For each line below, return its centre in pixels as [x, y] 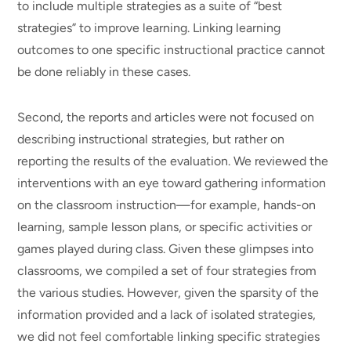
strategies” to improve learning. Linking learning [149, 28]
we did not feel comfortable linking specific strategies [169, 337]
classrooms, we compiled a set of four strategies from [167, 271]
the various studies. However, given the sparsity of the [168, 293]
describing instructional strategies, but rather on [151, 139]
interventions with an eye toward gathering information [172, 183]
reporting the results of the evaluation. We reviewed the [173, 161]
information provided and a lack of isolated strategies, [167, 315]
